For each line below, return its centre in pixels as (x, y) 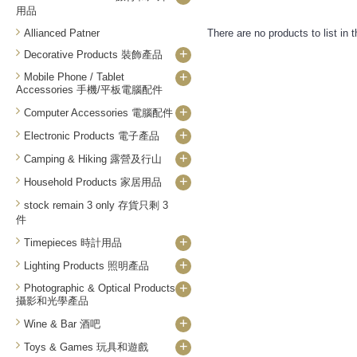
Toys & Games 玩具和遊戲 (86, 347)
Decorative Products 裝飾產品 (93, 55)
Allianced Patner (62, 33)
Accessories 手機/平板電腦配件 (89, 90)
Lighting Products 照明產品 (86, 266)
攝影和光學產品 (52, 301)
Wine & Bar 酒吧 (62, 324)
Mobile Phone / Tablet (74, 77)
